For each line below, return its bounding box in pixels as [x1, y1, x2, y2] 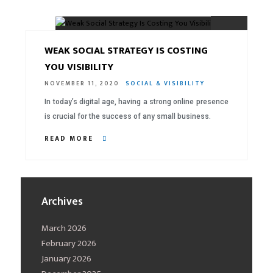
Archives [41, 193, 83, 211]
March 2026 [41, 221, 87, 236]
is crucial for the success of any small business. [44, 112, 211, 121]
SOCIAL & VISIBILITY [126, 78, 205, 88]
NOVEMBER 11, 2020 [44, 78, 120, 88]
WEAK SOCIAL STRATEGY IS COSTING [44, 42, 208, 59]
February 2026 [41, 236, 97, 252]
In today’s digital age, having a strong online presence [44, 97, 229, 106]
